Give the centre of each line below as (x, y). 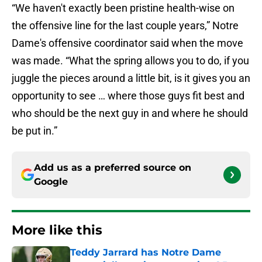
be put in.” (35, 131)
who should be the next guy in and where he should (130, 113)
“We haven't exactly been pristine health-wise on (123, 8)
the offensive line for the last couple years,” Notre (125, 26)
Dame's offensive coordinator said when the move (127, 43)
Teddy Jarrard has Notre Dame (146, 253)
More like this (57, 230)
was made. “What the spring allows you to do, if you (130, 61)
